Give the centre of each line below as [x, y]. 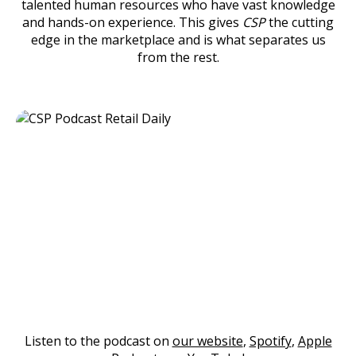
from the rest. [178, 57]
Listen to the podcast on [98, 341]
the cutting [301, 22]
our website [207, 341]
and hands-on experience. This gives [132, 22]
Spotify [270, 341]
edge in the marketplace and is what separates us [178, 40]
